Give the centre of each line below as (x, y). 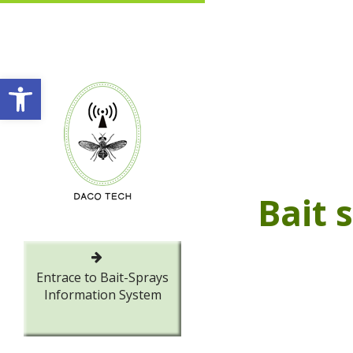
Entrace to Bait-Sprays (102, 277)
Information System (102, 295)
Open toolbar (50, 85)
